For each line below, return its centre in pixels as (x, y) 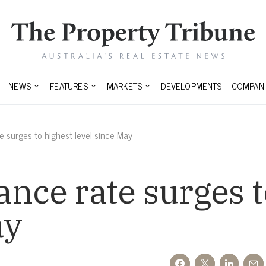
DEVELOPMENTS (191, 86)
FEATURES (69, 86)
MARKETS (124, 86)
